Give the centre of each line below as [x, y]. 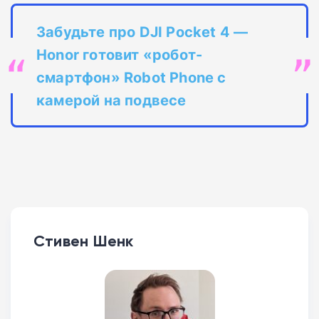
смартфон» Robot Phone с [131, 77]
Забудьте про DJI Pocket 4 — [142, 32]
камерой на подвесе [111, 100]
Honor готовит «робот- [120, 54]
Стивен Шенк [84, 241]
